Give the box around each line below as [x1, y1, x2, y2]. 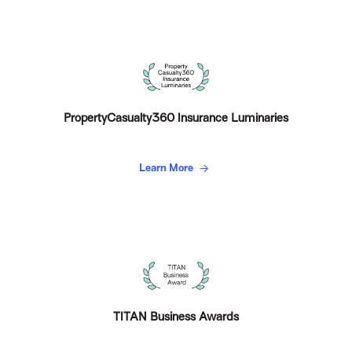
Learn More [138, 161, 196, 174]
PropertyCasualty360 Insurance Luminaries [63, 111, 288, 124]
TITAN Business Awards [112, 310, 239, 324]
